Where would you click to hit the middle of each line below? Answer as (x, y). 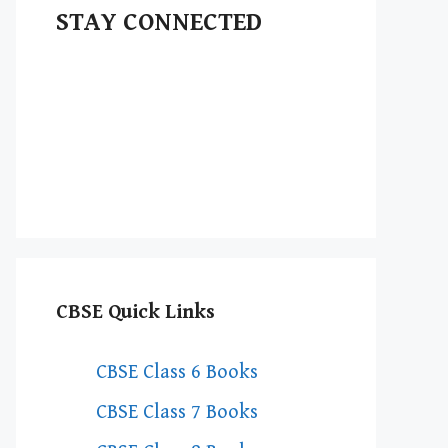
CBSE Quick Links (135, 312)
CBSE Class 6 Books (177, 372)
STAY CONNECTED (159, 22)
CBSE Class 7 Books (177, 412)
